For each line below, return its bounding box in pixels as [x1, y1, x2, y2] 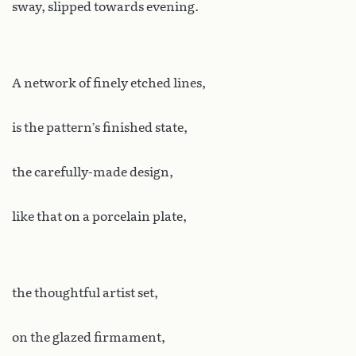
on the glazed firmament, [12, 329, 165, 345]
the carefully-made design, [12, 164, 173, 180]
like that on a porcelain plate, [12, 208, 187, 224]
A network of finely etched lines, [12, 75, 206, 91]
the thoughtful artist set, [12, 284, 158, 300]
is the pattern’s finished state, [12, 119, 188, 135]
